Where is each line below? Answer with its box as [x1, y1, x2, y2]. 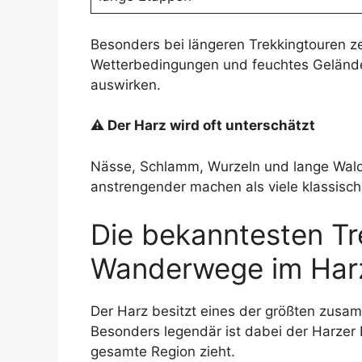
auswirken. [90, 76, 161, 93]
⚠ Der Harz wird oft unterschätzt [90, 117, 315, 134]
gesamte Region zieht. [90, 343, 235, 360]
